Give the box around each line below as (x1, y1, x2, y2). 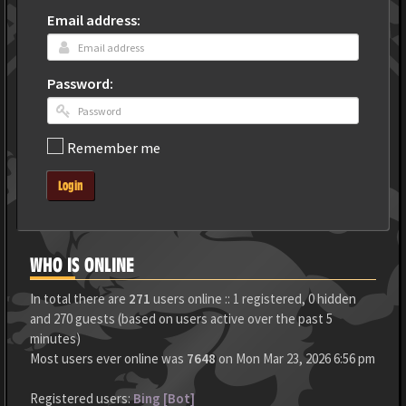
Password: (47, 74, 113, 93)
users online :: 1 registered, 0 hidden (150, 290, 356, 307)
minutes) (30, 330, 81, 347)
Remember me (67, 139, 160, 159)
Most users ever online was (30, 350, 187, 367)
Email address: (47, 11, 140, 30)
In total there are (30, 290, 129, 307)
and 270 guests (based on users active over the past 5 (30, 310, 333, 327)
